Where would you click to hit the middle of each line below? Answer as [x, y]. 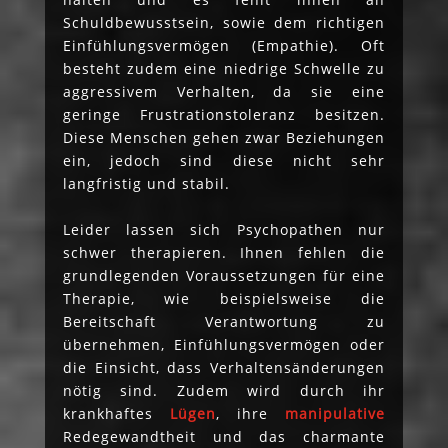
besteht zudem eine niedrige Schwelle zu [224, 68]
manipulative [335, 413]
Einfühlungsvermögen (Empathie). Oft [224, 45]
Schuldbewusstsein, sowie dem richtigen [224, 22]
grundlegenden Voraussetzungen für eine [224, 275]
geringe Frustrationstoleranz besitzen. [224, 114]
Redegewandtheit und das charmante [224, 436]
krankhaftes [116, 413]
